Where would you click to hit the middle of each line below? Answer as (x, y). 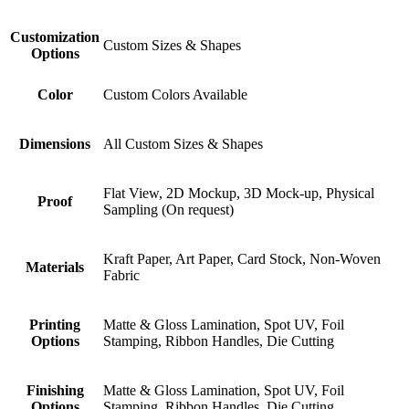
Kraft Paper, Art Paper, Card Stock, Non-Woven (242, 259)
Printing (55, 325)
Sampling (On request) (168, 210)
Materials (55, 267)
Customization (55, 37)
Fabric (121, 276)
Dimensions (55, 144)
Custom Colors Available (175, 95)
